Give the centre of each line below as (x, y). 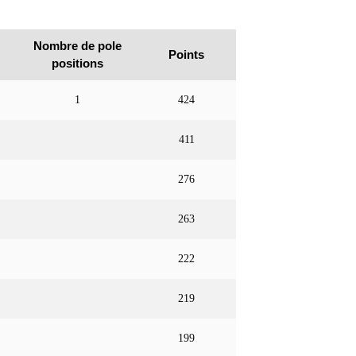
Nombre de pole (77, 46)
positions (77, 63)
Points (186, 54)
